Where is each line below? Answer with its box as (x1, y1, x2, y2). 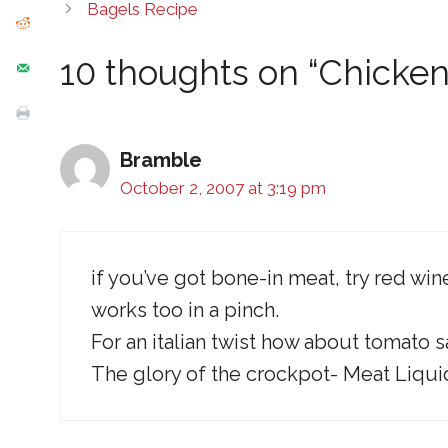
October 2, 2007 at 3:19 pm (120, 178, 326, 199)
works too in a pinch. (91, 298, 279, 323)
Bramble (120, 148, 202, 173)
